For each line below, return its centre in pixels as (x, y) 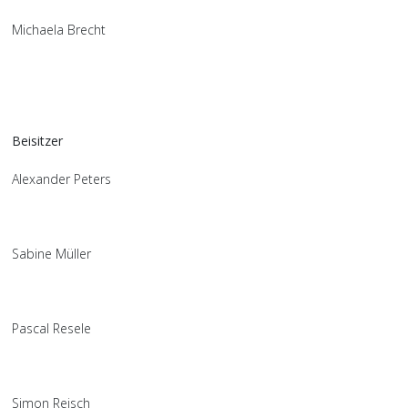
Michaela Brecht (95, 29)
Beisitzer (37, 140)
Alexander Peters (96, 178)
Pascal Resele (84, 328)
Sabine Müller (81, 253)
